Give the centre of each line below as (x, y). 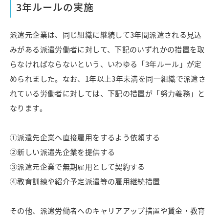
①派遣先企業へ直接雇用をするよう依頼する (85, 137)
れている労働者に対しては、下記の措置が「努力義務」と (108, 93)
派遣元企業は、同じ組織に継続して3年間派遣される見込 (106, 34)
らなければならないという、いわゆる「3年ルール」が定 (106, 64)
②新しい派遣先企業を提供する (63, 152)
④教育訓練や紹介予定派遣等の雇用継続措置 (85, 181)
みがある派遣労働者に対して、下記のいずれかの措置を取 (107, 49)
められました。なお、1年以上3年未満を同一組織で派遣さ (108, 78)
